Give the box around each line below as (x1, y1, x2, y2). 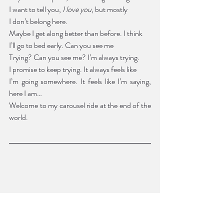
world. (9, 111, 28, 123)
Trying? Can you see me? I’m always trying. (9, 51, 141, 63)
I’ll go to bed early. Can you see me (9, 39, 113, 51)
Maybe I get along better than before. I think (9, 27, 144, 39)
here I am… (9, 87, 43, 99)
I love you (62, 3, 91, 15)
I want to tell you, (9, 3, 62, 15)
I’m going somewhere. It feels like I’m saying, (9, 75, 151, 87)
